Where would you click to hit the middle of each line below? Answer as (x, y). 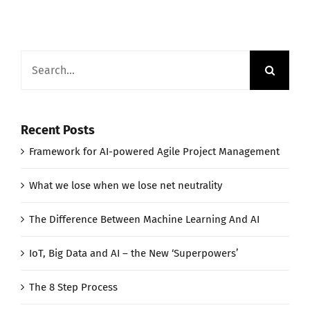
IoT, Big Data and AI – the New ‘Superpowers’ (134, 253)
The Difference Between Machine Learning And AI (144, 219)
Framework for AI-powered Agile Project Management (154, 151)
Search (36, 60)
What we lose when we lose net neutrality (126, 185)
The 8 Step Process (73, 287)
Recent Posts (58, 130)
